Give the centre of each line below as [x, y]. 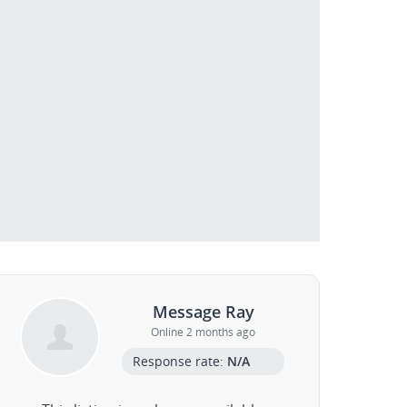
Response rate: [180, 361]
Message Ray [203, 311]
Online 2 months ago [203, 332]
